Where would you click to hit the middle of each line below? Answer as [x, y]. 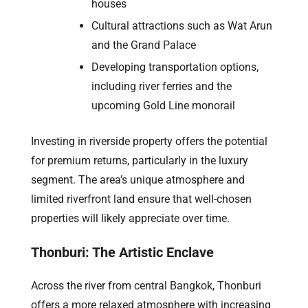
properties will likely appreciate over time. [130, 218]
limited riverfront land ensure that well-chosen [141, 199]
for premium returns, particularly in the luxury [140, 160]
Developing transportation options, [175, 67]
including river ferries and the [162, 86]
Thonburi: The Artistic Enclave [122, 252]
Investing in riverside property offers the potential [149, 141]
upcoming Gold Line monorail [163, 105]
